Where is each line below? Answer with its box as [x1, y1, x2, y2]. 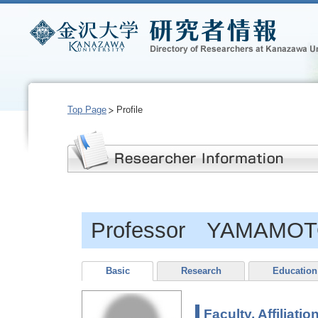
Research [180, 265, 221, 277]
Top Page [67, 104, 106, 115]
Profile [116, 104, 143, 115]
